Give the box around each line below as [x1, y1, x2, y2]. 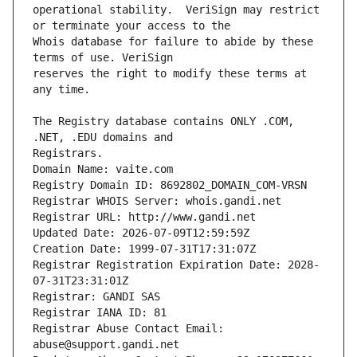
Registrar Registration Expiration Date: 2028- [33, 258, 320, 272]
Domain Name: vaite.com [33, 163, 173, 176]
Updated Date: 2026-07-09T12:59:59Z [33, 226, 249, 240]
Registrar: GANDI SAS [33, 290, 160, 304]
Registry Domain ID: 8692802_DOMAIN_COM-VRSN [33, 178, 307, 192]
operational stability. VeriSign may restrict [33, 3, 320, 17]
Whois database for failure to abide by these [33, 35, 313, 49]
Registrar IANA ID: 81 [33, 306, 167, 320]
